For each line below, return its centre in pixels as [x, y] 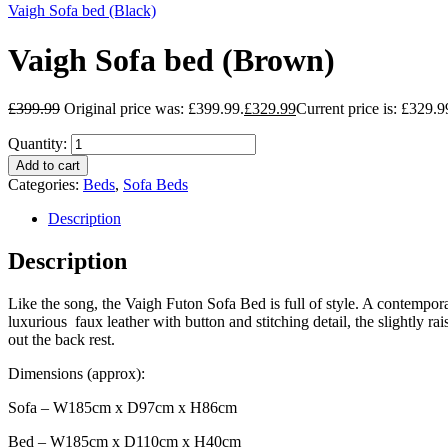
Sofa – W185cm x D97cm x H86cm [122, 408]
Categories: [45, 185]
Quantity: [37, 144]
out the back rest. [61, 340]
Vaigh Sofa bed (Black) [82, 11]
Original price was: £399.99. [154, 109]
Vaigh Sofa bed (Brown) [171, 59]
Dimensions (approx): [76, 374]
